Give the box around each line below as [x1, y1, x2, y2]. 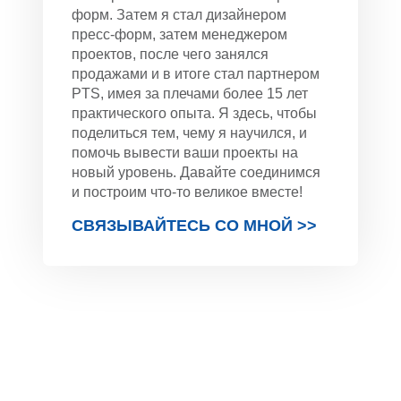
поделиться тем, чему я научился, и [72, 125, 307, 141]
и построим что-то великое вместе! [72, 184, 303, 200]
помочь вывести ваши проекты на [72, 145, 298, 160]
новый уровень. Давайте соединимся [72, 165, 320, 180]
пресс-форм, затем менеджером [72, 27, 287, 42]
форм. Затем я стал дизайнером [72, 7, 286, 22]
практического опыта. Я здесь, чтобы [72, 106, 317, 121]
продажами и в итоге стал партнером [72, 66, 320, 81]
